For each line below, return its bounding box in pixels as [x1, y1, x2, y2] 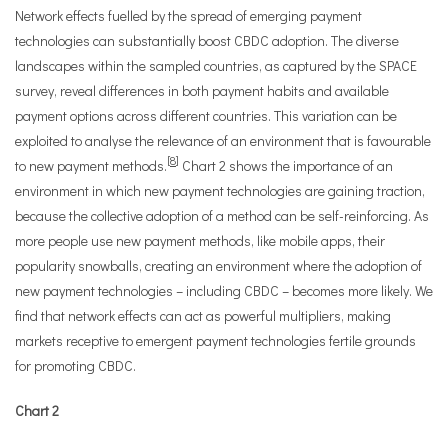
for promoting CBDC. [15, 356, 136, 375]
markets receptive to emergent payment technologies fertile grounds [15, 331, 416, 350]
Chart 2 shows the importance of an [179, 156, 393, 175]
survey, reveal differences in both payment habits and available [15, 81, 389, 100]
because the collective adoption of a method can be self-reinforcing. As [15, 206, 429, 225]
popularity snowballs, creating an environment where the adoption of [15, 256, 422, 275]
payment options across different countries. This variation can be [15, 106, 397, 125]
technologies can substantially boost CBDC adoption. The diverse [15, 31, 399, 50]
